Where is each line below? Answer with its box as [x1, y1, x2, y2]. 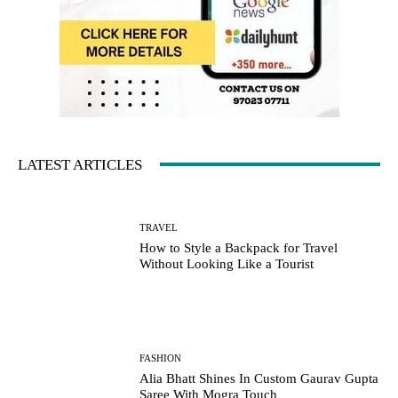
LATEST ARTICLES [18, 155, 142, 173]
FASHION [139, 352, 182, 363]
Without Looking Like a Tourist [139, 257, 314, 272]
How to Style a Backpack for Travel [139, 241, 338, 256]
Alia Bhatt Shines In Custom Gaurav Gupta [139, 370, 379, 386]
